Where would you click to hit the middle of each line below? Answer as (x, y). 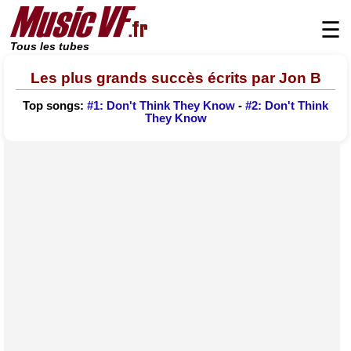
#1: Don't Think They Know (161, 106)
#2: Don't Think (287, 106)
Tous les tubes (50, 47)
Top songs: (55, 106)
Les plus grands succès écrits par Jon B (175, 78)
